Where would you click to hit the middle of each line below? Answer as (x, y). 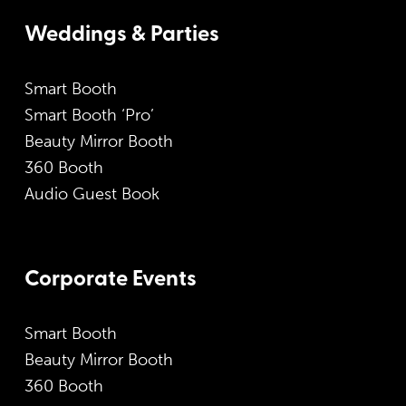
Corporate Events (111, 280)
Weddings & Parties (122, 36)
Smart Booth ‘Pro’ (89, 116)
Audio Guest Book (92, 194)
